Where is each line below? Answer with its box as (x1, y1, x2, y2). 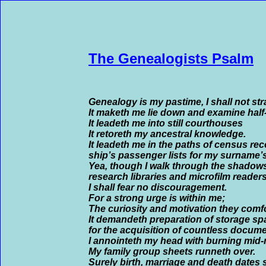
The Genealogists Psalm (88, 50, 254, 66)
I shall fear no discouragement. (88, 182, 227, 192)
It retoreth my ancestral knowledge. (88, 129, 246, 139)
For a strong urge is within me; (88, 193, 225, 203)
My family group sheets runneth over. (88, 246, 255, 256)
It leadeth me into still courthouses (88, 118, 243, 128)
